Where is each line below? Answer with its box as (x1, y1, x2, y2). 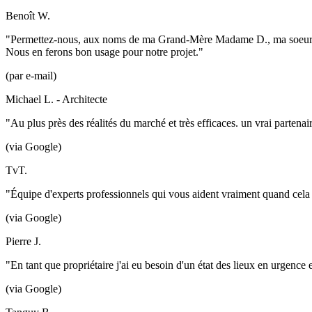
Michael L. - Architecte (6, 93, 107, 105)
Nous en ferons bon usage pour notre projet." (6, 46, 203, 58)
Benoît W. (6, 10, 50, 22)
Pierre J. (6, 235, 41, 247)
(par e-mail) (6, 70, 56, 81)
